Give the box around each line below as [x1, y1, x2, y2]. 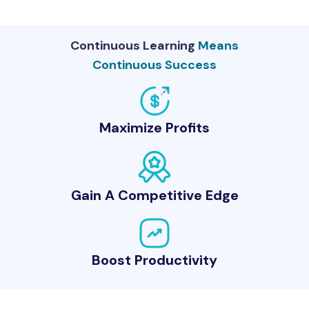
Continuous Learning [70, 37, 198, 54]
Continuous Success [92, 56, 217, 73]
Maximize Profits [99, 119, 210, 137]
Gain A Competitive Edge [70, 186, 239, 205]
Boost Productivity [92, 251, 217, 270]
